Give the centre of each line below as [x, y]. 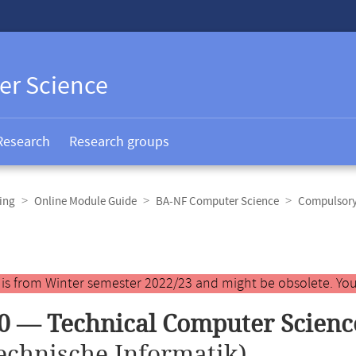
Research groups [119, 142]
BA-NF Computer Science [217, 201]
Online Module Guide [85, 201]
